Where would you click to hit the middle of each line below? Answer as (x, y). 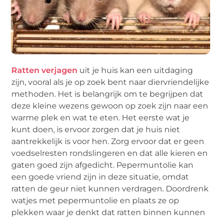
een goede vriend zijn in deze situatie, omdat (100, 177)
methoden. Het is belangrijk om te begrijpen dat (108, 94)
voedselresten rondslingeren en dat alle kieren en (110, 153)
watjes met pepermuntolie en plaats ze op (95, 201)
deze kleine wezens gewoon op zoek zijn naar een (110, 106)
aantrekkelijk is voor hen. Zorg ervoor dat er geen (108, 142)
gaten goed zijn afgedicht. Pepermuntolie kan (103, 165)
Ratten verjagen (45, 71)
